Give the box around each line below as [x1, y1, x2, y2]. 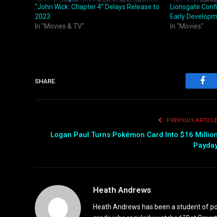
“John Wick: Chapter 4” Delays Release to [35, 3, 159, 11]
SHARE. [35, 77, 57, 85]
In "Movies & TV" [35, 22, 84, 31]
